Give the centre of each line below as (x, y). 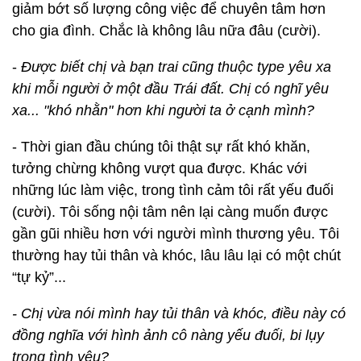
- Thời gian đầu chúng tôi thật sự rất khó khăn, (161, 147)
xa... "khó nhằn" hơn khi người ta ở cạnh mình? (163, 110)
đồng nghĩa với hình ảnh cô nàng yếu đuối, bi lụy (168, 335)
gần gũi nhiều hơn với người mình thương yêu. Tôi (176, 234)
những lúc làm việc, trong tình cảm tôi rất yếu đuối (173, 190)
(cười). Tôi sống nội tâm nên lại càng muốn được (170, 212)
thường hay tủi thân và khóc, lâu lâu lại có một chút (176, 255)
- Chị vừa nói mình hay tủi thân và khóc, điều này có (179, 313)
